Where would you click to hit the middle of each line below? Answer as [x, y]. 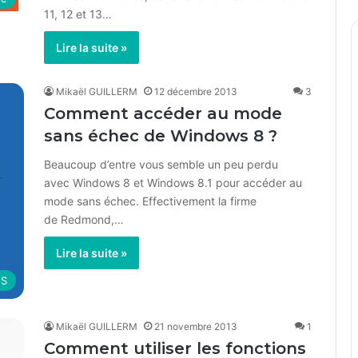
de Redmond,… [84, 219]
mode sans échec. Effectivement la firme [150, 201]
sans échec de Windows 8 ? [161, 136]
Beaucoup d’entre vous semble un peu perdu [161, 164]
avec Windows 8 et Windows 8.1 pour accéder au [173, 183]
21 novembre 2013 [196, 326]
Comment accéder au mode [163, 113]
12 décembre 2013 [196, 91]
